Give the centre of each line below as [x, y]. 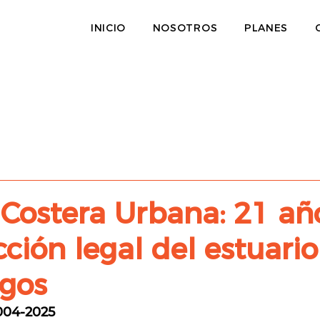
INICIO [108, 28]
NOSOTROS [185, 28]
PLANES [266, 28]
